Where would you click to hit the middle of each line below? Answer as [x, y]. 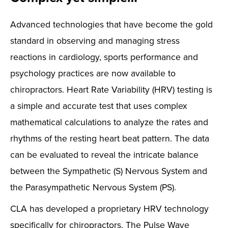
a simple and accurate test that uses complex [99, 106]
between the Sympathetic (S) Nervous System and [109, 171]
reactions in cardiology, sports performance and [104, 57]
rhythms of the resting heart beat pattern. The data [110, 138]
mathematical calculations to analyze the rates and [109, 122]
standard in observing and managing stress [95, 40]
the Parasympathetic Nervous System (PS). [93, 187]
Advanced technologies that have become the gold [111, 24]
